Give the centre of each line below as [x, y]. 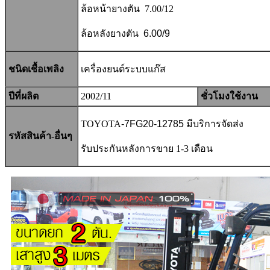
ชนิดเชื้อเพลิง [35, 69]
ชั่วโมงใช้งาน [228, 96]
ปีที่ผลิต [22, 96]
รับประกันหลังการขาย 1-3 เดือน [146, 148]
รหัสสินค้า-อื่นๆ [39, 136]
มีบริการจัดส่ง [214, 124]
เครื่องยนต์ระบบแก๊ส [122, 69]
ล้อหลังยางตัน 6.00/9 [124, 33]
